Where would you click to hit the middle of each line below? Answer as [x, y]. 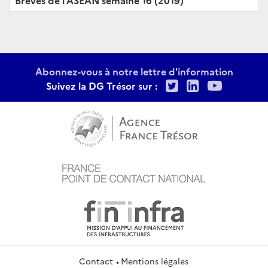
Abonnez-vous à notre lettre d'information [134, 71]
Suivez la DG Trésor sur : [102, 85]
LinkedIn [229, 84]
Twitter [203, 84]
